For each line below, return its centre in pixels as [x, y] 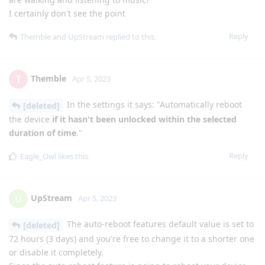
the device [30, 119]
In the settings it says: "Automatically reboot [153, 105]
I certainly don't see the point [67, 14]
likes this [72, 156]
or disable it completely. [56, 252]
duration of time [43, 133]
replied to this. [130, 37]
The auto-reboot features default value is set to [159, 224]
